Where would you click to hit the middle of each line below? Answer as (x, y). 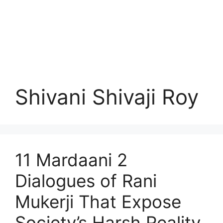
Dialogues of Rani (86, 181)
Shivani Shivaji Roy (107, 97)
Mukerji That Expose (98, 202)
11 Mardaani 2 (71, 160)
